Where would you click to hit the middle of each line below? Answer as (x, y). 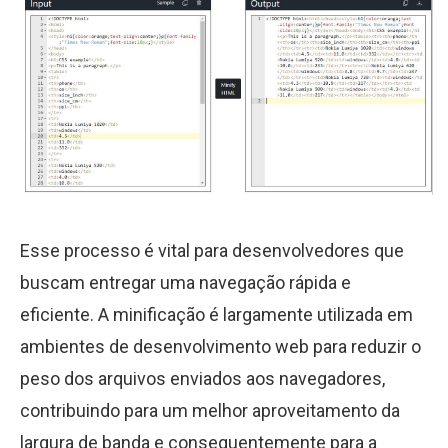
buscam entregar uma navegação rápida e (185, 283)
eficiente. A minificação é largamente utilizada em (216, 315)
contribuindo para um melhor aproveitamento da (210, 411)
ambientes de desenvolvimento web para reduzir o (220, 347)
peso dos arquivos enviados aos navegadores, (202, 379)
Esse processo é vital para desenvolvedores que (212, 251)
